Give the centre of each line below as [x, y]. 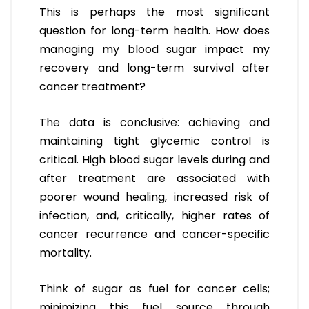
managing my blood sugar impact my [154, 50]
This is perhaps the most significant [154, 12]
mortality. [66, 253]
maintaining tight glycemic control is [154, 141]
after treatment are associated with [154, 179]
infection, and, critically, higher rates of [154, 216]
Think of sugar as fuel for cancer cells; [154, 289]
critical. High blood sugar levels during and [154, 160]
